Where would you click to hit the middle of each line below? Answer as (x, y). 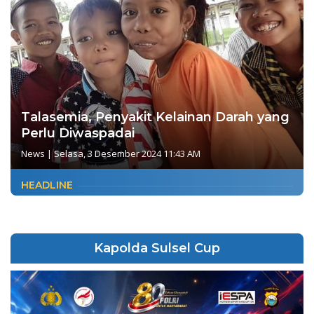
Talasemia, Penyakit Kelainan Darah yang (155, 117)
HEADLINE (47, 185)
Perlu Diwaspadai (78, 133)
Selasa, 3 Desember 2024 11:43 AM (127, 153)
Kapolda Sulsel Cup (157, 248)
